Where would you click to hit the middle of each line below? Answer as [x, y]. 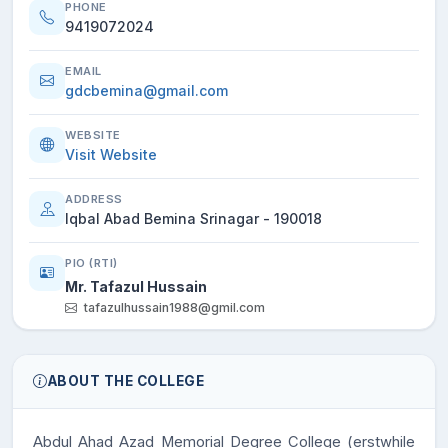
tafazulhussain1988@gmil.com [174, 307]
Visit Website [111, 154]
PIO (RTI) [91, 263]
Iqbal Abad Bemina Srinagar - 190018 [193, 218]
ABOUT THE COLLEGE [125, 381]
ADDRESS [94, 199]
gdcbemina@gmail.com [146, 90]
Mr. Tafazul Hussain [136, 286]
